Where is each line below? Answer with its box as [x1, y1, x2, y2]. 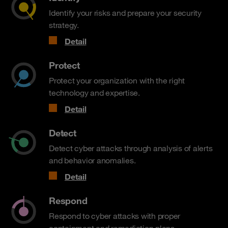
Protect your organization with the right [49, 75, 185, 85]
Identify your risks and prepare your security [49, 8, 202, 18]
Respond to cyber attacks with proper [49, 211, 180, 221]
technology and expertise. [49, 88, 140, 98]
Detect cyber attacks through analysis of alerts [49, 143, 213, 153]
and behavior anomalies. [49, 155, 136, 165]
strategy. [49, 20, 79, 30]
